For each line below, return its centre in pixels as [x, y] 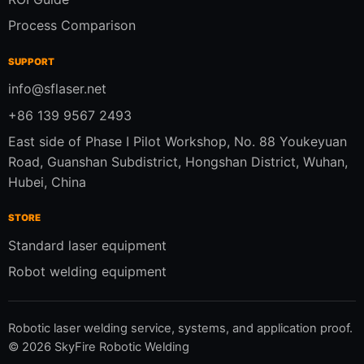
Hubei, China [47, 182]
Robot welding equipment [87, 272]
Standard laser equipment [87, 246]
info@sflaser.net [57, 89]
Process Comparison [72, 26]
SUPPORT [31, 61]
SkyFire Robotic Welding [120, 347]
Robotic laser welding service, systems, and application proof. [180, 328]
